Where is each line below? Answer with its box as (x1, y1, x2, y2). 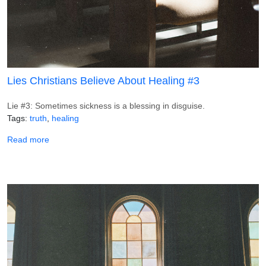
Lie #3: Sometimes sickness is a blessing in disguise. (7, 100, 205, 110)
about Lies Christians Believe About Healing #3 (49, 134, 224, 144)
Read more (7, 134, 49, 144)
